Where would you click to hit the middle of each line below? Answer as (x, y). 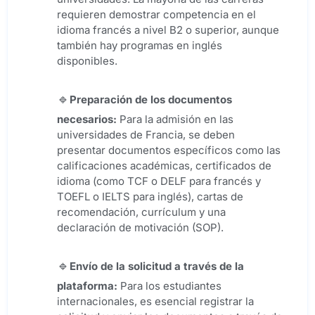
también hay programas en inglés (140, 46)
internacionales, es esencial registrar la (155, 302)
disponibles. (87, 61)
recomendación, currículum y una (141, 212)
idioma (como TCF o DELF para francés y (159, 181)
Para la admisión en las (176, 120)
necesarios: (88, 120)
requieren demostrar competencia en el (156, 15)
